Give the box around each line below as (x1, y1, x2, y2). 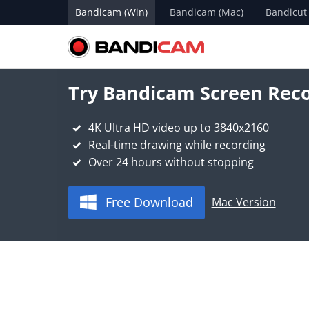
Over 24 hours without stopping (88, 154, 254, 170)
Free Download (105, 193, 193, 210)
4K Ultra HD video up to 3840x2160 (88, 120, 269, 136)
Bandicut (265, 6, 307, 19)
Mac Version (211, 194, 276, 210)
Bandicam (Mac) (169, 6, 243, 19)
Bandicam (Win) (74, 6, 148, 19)
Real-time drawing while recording (88, 137, 266, 152)
